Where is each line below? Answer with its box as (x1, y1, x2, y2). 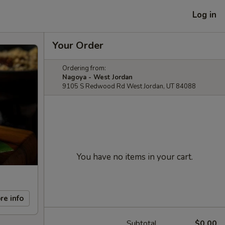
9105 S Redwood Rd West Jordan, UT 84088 (62, 82, 196, 91)
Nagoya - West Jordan (62, 73, 133, 82)
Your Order (52, 39, 103, 52)
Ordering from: (62, 64, 106, 73)
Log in (192, 9, 216, 21)
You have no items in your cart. (76, 151, 193, 163)
